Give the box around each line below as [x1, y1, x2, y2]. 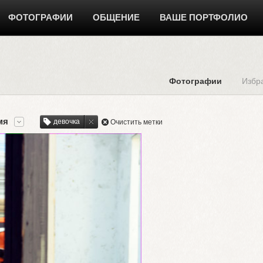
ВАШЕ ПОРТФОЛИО [160, 12, 248, 22]
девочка [53, 117, 80, 126]
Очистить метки [110, 118, 163, 126]
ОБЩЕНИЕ [93, 12, 140, 22]
